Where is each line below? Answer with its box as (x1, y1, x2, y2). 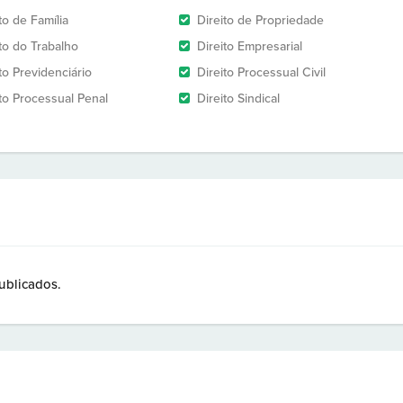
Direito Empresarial (197, 39, 302, 54)
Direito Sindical (197, 91, 280, 106)
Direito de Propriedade (197, 13, 324, 28)
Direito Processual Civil (197, 65, 326, 80)
